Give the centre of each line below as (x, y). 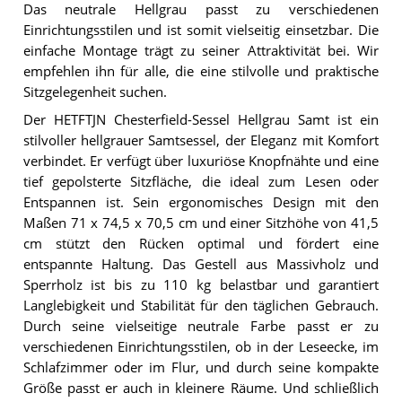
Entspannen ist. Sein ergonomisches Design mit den (201, 202)
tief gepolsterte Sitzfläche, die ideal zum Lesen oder (201, 181)
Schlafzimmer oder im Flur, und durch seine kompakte (201, 367)
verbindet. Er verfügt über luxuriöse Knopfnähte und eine (201, 161)
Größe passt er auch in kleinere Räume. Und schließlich (201, 388)
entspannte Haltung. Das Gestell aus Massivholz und (201, 264)
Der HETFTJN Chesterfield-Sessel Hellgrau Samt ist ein (201, 119)
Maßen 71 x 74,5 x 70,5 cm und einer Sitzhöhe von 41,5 (201, 223)
